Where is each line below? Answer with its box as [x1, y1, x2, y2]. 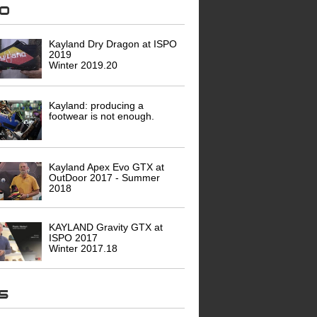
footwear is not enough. [49, 110, 155, 122]
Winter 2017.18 [49, 242, 121, 254]
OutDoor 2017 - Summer [49, 171, 161, 183]
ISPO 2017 [49, 231, 98, 243]
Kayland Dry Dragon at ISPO [49, 38, 178, 50]
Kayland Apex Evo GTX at [49, 161, 165, 173]
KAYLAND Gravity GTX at [49, 221, 163, 233]
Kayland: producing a [49, 99, 144, 111]
